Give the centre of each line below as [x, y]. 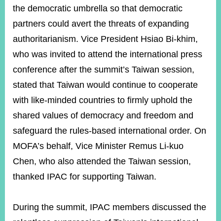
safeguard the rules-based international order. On [110, 131]
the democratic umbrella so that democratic [98, 8]
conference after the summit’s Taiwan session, [104, 70]
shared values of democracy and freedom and [103, 115]
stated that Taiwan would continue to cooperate [105, 85]
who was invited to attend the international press [108, 54]
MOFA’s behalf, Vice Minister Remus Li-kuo [98, 146]
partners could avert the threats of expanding [101, 24]
